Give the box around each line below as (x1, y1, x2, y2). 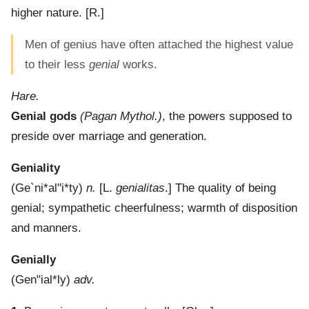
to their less (25, 58, 89, 72)
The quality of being (175, 181, 276, 195)
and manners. (11, 221, 81, 235)
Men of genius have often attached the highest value (25, 38, 293, 52)
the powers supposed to (169, 110, 292, 123)
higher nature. (11, 6, 82, 20)
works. (119, 58, 157, 72)
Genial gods (11, 110, 77, 123)
